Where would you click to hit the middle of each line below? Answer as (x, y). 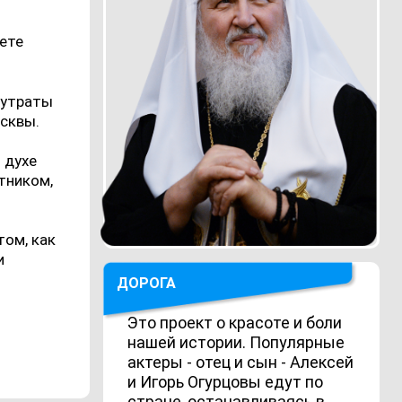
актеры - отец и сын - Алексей (241, 363)
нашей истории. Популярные (236, 343)
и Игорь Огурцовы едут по (226, 382)
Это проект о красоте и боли (235, 323)
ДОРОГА (146, 284)
